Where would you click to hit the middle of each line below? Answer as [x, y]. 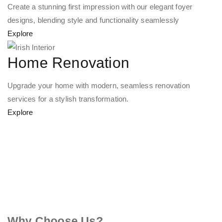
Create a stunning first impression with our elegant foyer [100, 6]
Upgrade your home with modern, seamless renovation [99, 86]
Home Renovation [68, 63]
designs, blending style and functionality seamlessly [93, 20]
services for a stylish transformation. [68, 99]
